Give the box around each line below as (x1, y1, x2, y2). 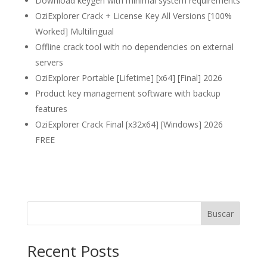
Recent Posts (26, 240, 119, 262)
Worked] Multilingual (35, 26, 114, 37)
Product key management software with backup (35, 88, 221, 99)
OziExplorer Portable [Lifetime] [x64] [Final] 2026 (35, 72, 222, 83)
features (35, 103, 67, 114)
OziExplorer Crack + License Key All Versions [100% (35, 10, 232, 21)
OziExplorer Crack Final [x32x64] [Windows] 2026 (35, 119, 223, 130)
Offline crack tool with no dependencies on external (35, 41, 234, 52)
